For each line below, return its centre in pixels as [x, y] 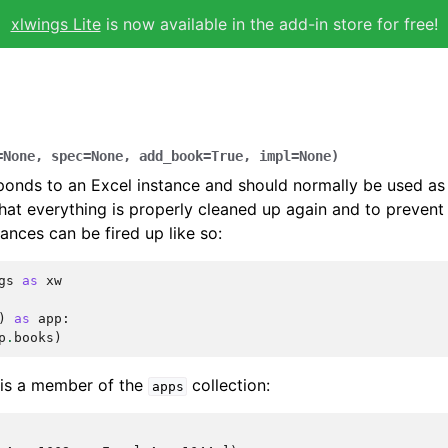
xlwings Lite [55, 24]
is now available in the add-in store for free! [269, 24]
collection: [229, 385]
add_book [171, 156]
